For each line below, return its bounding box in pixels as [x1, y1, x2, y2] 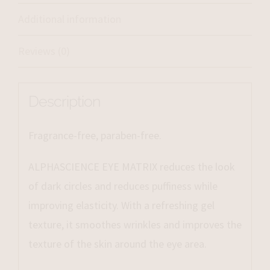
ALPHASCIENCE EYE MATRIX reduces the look [28, 160, 235, 174]
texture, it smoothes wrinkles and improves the [28, 218, 242, 232]
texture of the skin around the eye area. [28, 237, 207, 251]
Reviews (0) [18, 43, 70, 58]
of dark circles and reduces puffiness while [28, 179, 218, 193]
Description [28, 92, 100, 111]
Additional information [18, 11, 121, 26]
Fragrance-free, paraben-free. [28, 128, 162, 143]
